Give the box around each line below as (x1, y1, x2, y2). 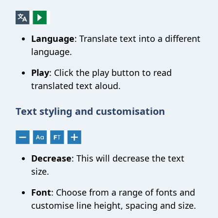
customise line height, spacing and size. (31, 200, 196, 211)
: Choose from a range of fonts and (51, 186, 195, 198)
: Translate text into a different (74, 33, 200, 44)
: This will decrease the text (72, 152, 184, 164)
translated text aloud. (31, 80, 121, 91)
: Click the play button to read (49, 67, 172, 78)
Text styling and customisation (16, 105, 165, 118)
